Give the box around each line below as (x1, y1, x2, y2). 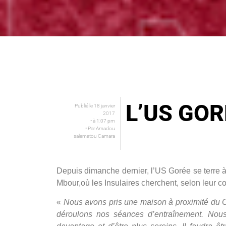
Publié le (74, 103, 93, 108)
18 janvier (93, 103, 115, 108)
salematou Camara (73, 133, 115, 139)
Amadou (94, 126, 115, 131)
